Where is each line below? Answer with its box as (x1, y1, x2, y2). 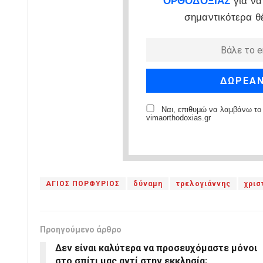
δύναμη (133, 179, 163, 188)
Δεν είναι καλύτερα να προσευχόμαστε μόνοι (55, 242, 257, 254)
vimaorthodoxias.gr (146, 113, 211, 122)
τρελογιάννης (176, 179, 231, 188)
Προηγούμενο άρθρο (40, 224, 122, 234)
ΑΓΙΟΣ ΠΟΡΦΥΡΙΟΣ (46, 179, 120, 188)
